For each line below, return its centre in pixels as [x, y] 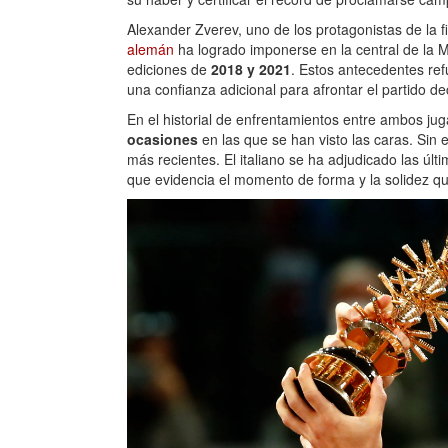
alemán [152, 49]
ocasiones [162, 139]
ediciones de [167, 69]
